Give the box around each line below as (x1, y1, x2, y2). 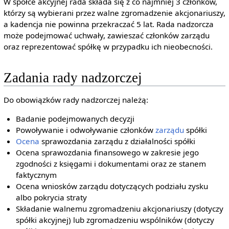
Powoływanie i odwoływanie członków (16, 124, 156, 135)
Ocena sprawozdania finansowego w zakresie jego (16, 147, 199, 157)
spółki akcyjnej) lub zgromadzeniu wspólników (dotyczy (16, 214, 215, 225)
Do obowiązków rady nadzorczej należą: (3, 94, 148, 105)
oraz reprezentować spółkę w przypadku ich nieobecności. (3, 41, 213, 52)
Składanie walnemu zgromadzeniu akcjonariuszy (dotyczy (16, 203, 224, 214)
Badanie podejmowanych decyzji (16, 113, 135, 124)
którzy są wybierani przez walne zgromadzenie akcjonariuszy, (3, 8, 225, 18)
